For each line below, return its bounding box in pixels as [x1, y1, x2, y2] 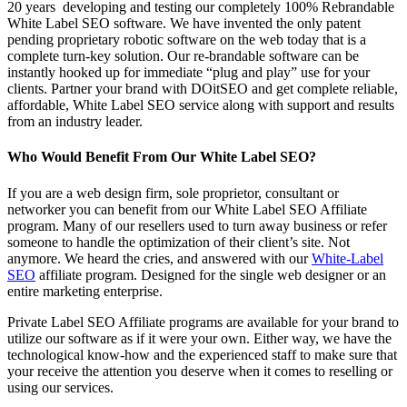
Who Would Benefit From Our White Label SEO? [7, 149, 316, 165]
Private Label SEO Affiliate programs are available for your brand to [7, 313, 399, 330]
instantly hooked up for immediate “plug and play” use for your [7, 65, 370, 81]
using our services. [7, 379, 114, 395]
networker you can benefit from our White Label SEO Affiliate [7, 201, 367, 217]
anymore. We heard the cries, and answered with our [7, 250, 308, 266]
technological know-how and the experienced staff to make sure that [7, 346, 397, 362]
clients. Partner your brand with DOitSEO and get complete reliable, [7, 81, 398, 97]
